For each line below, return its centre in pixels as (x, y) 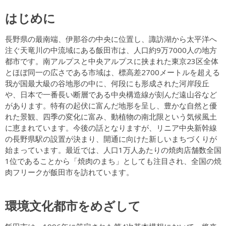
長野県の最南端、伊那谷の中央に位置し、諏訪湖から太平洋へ (111, 39)
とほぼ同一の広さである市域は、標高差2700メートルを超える (112, 72)
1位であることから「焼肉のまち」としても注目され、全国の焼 (113, 161)
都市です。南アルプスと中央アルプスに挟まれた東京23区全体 (111, 61)
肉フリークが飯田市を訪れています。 (69, 172)
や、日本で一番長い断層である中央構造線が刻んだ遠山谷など (111, 94)
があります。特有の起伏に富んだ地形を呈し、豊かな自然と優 (111, 105)
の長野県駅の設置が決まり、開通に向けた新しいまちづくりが (111, 138)
